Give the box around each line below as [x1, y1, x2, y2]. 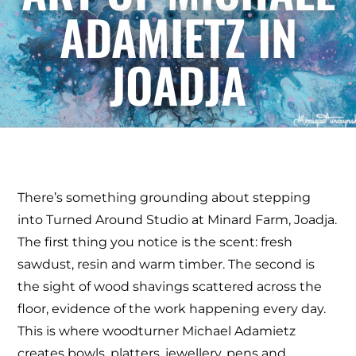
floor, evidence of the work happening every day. [17, 300, 327, 316]
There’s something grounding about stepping [17, 189, 311, 205]
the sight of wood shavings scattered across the [17, 278, 323, 294]
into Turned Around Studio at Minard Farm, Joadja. [17, 211, 338, 227]
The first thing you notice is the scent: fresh [17, 234, 293, 250]
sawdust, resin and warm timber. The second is [17, 256, 315, 272]
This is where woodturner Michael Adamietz [17, 323, 296, 339]
